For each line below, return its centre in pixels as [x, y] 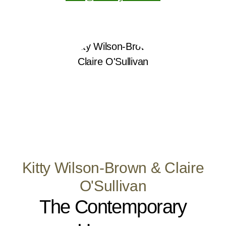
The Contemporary [113, 207]
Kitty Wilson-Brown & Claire [113, 168]
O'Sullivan [113, 186]
